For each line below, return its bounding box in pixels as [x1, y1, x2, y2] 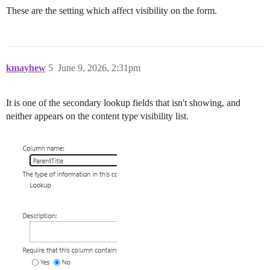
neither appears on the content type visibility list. [6, 111, 189, 122]
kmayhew [6, 63, 46, 74]
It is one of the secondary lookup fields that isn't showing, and [6, 98, 240, 108]
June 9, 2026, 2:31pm [58, 63, 140, 74]
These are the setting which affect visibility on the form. [6, 5, 217, 16]
